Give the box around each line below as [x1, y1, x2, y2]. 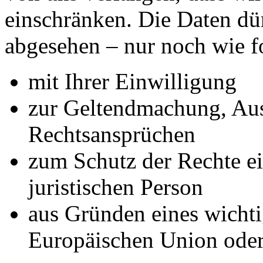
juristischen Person [28, 174, 203, 200]
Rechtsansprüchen [28, 121, 195, 147]
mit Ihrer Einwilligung [28, 68, 237, 94]
